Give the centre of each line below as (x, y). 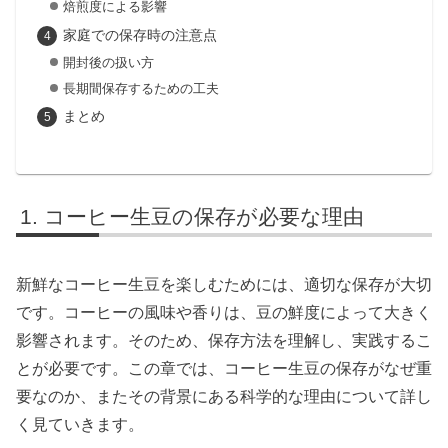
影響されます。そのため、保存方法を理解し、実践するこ (224, 341)
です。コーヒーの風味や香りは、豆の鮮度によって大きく (224, 313)
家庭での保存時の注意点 (139, 35)
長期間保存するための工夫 (140, 88)
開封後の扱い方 (108, 62)
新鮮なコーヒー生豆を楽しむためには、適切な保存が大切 (224, 285)
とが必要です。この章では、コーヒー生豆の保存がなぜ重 (224, 369)
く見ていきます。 (80, 425)
